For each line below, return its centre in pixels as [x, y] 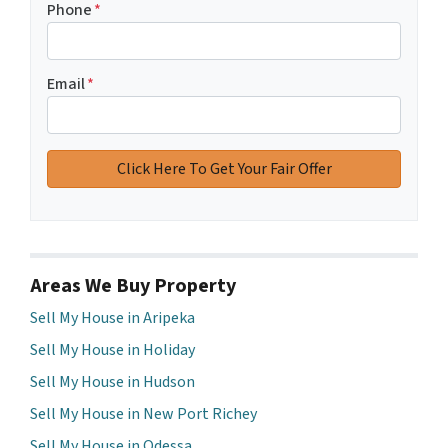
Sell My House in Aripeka [112, 317]
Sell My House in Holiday [112, 349]
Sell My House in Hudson [112, 381]
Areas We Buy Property [133, 285]
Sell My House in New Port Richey [143, 413]
